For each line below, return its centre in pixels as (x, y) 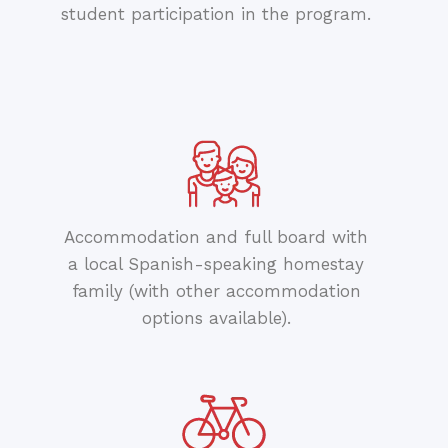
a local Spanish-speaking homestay (216, 264)
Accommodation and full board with (216, 237)
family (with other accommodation (216, 291)
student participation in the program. (216, 14)
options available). (216, 318)
